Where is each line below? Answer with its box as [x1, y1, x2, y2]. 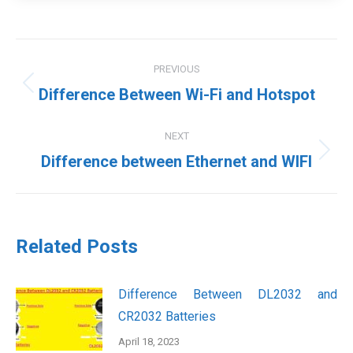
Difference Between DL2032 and [118, 286, 337, 302]
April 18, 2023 [118, 335, 180, 347]
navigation [15, 73, 143, 106]
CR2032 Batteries [118, 308, 216, 324]
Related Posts [16, 235, 138, 258]
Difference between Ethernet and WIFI [41, 151, 312, 171]
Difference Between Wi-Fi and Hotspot [38, 84, 315, 104]
